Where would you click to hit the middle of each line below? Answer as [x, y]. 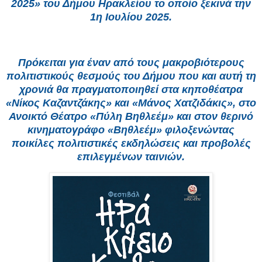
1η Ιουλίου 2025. [131, 17]
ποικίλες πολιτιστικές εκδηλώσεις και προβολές [131, 143]
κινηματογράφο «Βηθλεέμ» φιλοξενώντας [131, 130]
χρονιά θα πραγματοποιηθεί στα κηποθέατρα [131, 89]
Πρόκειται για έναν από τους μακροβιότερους [131, 62]
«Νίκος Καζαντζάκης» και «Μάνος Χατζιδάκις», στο [131, 103]
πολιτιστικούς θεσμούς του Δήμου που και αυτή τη [131, 76]
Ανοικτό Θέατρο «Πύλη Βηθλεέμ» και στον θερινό [131, 116]
